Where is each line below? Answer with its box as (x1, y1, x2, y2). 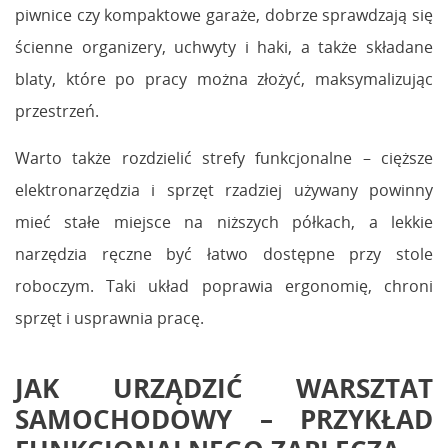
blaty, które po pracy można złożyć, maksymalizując (15, 67, 433, 90)
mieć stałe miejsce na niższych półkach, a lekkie (15, 210, 433, 233)
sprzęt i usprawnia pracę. (15, 306, 204, 329)
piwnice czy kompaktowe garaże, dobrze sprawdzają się (15, 3, 433, 26)
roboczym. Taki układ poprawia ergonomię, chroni (15, 274, 433, 297)
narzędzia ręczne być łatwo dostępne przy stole (15, 242, 433, 265)
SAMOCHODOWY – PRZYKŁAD (15, 400, 433, 437)
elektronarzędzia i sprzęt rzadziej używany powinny (15, 178, 433, 201)
